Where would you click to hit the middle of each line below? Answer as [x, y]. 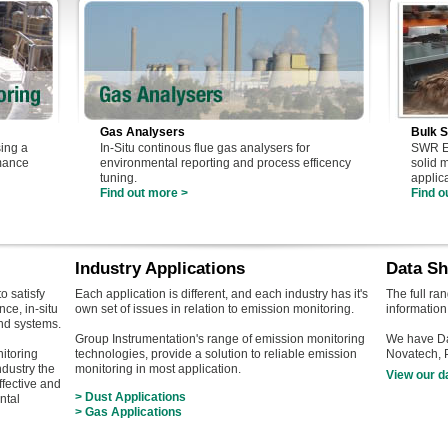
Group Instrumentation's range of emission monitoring [220, 339]
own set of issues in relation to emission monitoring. [214, 309]
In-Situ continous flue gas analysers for [205, 148]
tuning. [118, 178]
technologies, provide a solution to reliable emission [216, 354]
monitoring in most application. [158, 369]
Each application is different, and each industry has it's [221, 294]
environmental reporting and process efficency [225, 163]
